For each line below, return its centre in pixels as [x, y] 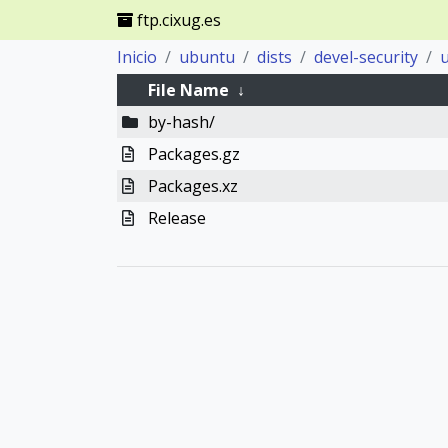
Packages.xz [192, 186]
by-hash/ [181, 122]
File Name [188, 90]
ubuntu [207, 57]
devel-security [366, 57]
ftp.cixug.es [177, 20]
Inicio [137, 57]
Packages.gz [193, 154]
